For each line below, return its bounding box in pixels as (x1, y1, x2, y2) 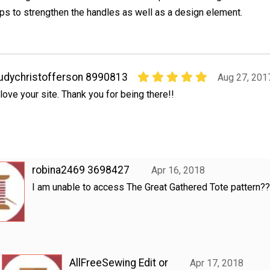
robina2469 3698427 (31, 163, 130, 176)
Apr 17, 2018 (190, 257, 244, 269)
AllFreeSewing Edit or (69, 256, 168, 269)
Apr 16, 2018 (151, 164, 206, 176)
